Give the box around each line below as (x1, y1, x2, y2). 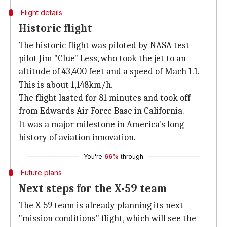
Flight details (20, 8, 62, 17)
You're (84, 153, 102, 160)
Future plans (20, 168, 62, 177)
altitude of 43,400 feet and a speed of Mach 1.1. (19, 66, 199, 77)
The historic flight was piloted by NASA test (19, 40, 190, 51)
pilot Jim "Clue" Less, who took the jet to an (19, 53, 186, 64)
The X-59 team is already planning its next (19, 200, 183, 211)
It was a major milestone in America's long (19, 119, 184, 130)
